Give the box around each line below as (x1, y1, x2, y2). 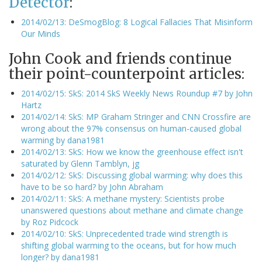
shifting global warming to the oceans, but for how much (21, 240, 236, 251)
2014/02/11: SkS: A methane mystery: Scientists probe (21, 193, 225, 205)
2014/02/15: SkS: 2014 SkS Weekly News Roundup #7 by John (21, 88, 253, 99)
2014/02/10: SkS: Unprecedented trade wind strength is (21, 228, 228, 240)
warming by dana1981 (21, 135, 105, 146)
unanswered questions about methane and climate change (21, 205, 243, 216)
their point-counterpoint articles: (9, 65, 244, 84)
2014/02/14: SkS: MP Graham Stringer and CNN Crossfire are (21, 111, 251, 123)
